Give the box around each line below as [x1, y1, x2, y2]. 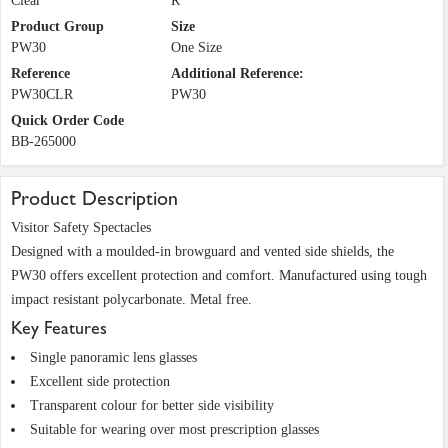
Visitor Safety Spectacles [11, 220, 151, 236]
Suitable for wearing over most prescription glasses [30, 422, 319, 438]
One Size [171, 40, 222, 56]
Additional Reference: [171, 66, 304, 82]
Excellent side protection [30, 374, 170, 390]
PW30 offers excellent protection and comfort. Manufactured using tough [11, 268, 427, 284]
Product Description [11, 187, 178, 211]
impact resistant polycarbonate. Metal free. [11, 292, 252, 308]
